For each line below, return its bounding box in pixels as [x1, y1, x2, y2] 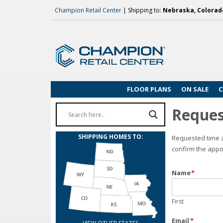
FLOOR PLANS [127, 85, 171, 94]
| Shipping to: [121, 6, 163, 14]
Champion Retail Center [55, 6, 121, 14]
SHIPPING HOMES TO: [78, 132, 143, 141]
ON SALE [181, 85, 209, 94]
